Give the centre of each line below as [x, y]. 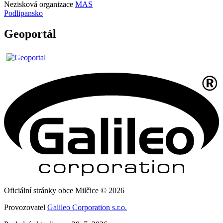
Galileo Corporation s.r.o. [87, 207]
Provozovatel [26, 207]
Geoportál [30, 34]
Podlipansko [23, 13]
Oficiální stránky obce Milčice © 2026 [64, 190]
